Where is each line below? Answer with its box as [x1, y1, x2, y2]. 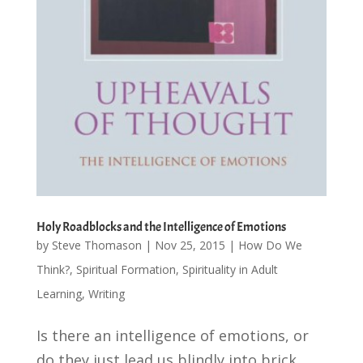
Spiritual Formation [75, 261, 176, 277]
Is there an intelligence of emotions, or [36, 325, 309, 345]
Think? [36, 261, 70, 277]
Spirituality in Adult [181, 261, 278, 277]
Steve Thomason [51, 237, 142, 253]
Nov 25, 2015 [154, 237, 225, 253]
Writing [88, 285, 125, 301]
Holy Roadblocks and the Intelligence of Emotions [36, 218, 286, 235]
